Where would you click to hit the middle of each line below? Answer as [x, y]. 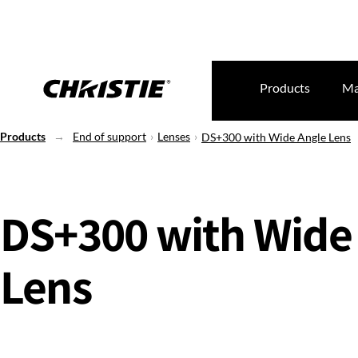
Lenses [174, 136]
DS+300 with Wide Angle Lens [276, 137]
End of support [109, 136]
